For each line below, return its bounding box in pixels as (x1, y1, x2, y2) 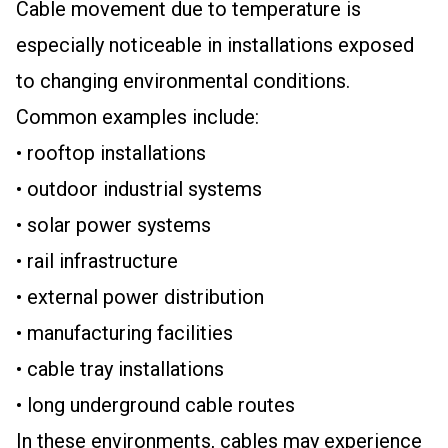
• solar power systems (16, 213, 211, 237)
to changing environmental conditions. (16, 69, 350, 93)
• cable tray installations (16, 357, 224, 381)
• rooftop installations (16, 141, 206, 165)
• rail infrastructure (16, 249, 178, 273)
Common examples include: (16, 105, 259, 129)
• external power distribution (16, 285, 264, 309)
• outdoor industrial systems (16, 177, 262, 201)
